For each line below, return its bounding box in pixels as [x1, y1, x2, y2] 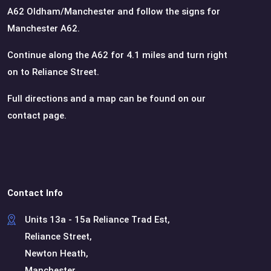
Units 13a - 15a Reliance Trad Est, [25, 214, 170, 225]
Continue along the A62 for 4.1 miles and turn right [7, 49, 227, 60]
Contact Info [7, 187, 63, 198]
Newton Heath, [25, 247, 88, 259]
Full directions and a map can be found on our [7, 93, 206, 104]
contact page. [7, 109, 67, 121]
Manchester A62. [7, 22, 80, 34]
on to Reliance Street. [7, 66, 99, 77]
